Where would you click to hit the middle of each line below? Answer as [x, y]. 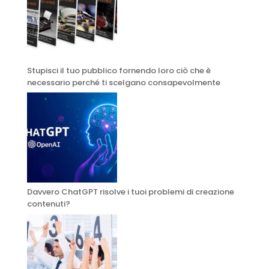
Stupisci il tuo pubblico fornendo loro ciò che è [119, 70]
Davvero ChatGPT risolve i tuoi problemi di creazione [130, 192]
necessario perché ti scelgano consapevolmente [123, 82]
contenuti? [48, 204]
